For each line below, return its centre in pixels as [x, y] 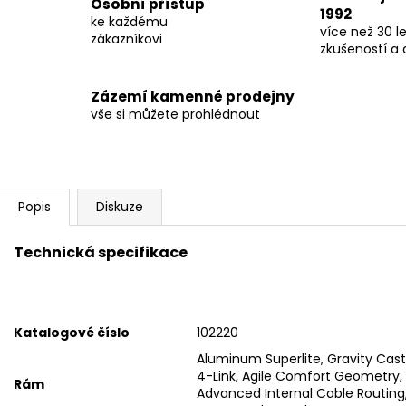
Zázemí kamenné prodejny [193, 97]
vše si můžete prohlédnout [175, 115]
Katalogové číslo [72, 332]
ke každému [129, 22]
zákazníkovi [126, 39]
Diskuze [120, 206]
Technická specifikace [101, 252]
